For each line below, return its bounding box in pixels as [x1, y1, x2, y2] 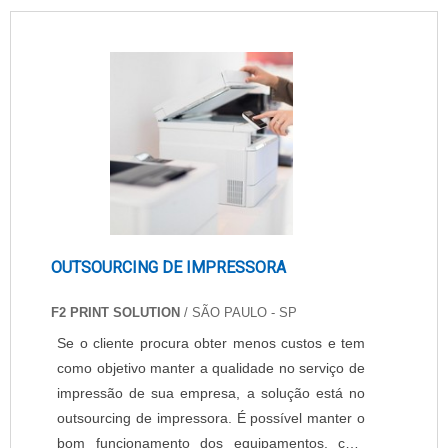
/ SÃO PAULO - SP [180, 305, 297, 320]
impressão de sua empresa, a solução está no [57, 385, 365, 401]
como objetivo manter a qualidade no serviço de [57, 360, 365, 376]
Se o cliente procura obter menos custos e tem [57, 335, 365, 351]
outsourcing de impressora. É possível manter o [57, 410, 365, 426]
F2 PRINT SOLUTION [51, 305, 180, 320]
